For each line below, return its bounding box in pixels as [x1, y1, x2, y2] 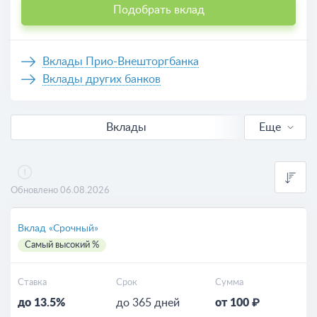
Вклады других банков [42, 74, 161, 85]
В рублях [180, 138, 219, 149]
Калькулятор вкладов [181, 210, 285, 221]
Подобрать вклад [113, 4, 204, 16]
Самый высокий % [25, 241, 99, 250]
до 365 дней [116, 297, 180, 309]
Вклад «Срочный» [18, 224, 98, 234]
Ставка [18, 278, 47, 287]
